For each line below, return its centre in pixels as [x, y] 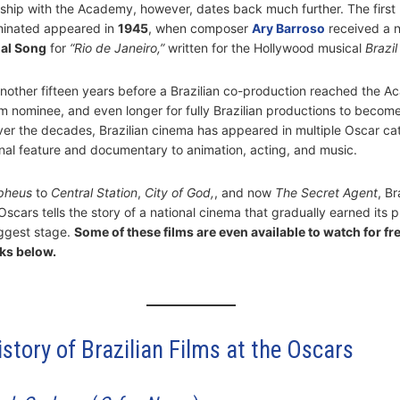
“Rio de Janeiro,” [117, 48]
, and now [244, 193]
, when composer [200, 29]
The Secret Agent [326, 193]
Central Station [94, 193]
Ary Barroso [288, 29]
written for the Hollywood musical [264, 48]
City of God [177, 193]
